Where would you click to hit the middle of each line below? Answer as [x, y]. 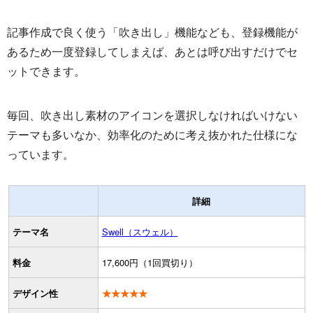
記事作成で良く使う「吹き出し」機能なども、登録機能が [152, 31]
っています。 [41, 154]
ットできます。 [46, 71]
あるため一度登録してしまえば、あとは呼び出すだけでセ [152, 51]
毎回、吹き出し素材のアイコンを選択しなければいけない [152, 115]
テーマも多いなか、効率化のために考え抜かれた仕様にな [152, 134]
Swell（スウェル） [140, 231]
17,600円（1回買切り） [150, 262]
